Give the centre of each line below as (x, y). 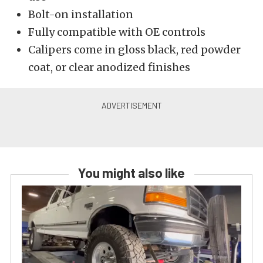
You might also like (131, 173)
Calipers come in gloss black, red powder (134, 50)
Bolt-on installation (81, 14)
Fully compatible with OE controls (117, 32)
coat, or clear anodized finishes (109, 67)
